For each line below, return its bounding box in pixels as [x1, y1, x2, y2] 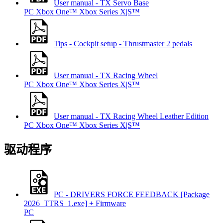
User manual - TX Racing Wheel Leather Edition [54, 112, 209, 121]
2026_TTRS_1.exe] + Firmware [24, 199, 126, 208]
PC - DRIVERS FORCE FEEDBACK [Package [54, 190, 210, 199]
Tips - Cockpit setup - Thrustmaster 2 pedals [54, 39, 192, 48]
